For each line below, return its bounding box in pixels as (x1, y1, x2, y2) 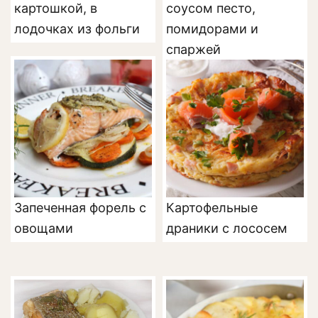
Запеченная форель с (14, 199, 146, 215)
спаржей (166, 41, 221, 57)
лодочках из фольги (14, 21, 140, 36)
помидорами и (166, 21, 258, 36)
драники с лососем (166, 220, 287, 236)
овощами (14, 220, 73, 236)
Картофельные (166, 199, 258, 215)
